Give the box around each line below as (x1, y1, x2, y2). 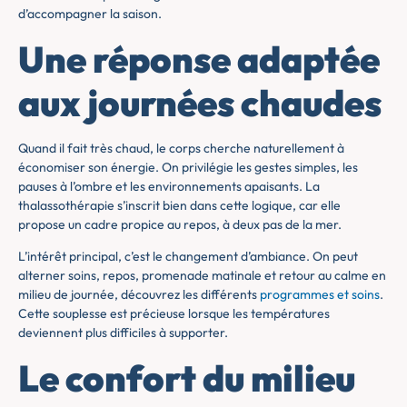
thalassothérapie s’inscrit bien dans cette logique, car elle (18, 196, 341, 213)
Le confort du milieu (18, 354, 355, 401)
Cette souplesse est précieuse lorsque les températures (18, 305, 330, 323)
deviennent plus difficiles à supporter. (18, 324, 228, 342)
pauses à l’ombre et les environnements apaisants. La (18, 177, 320, 194)
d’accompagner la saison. (18, 5, 162, 23)
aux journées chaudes (18, 79, 382, 125)
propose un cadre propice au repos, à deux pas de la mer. (18, 215, 342, 233)
